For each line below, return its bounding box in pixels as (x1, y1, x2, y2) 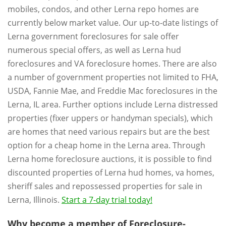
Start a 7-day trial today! (62, 194, 152, 205)
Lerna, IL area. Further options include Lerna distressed (8, 98, 218, 110)
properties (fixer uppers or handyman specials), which (8, 112, 213, 124)
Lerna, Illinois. (8, 194, 62, 205)
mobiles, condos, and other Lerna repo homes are (8, 3, 199, 15)
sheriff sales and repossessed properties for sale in (8, 180, 202, 192)
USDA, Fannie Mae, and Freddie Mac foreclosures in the (8, 85, 217, 96)
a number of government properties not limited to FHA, (8, 71, 218, 83)
